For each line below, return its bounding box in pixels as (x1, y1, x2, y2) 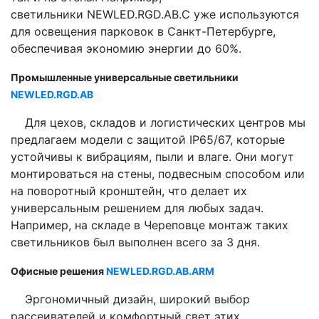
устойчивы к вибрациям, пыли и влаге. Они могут (11, 149, 294, 164)
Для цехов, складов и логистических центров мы (11, 115, 305, 130)
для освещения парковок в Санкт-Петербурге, (11, 23, 276, 38)
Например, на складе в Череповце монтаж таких (11, 217, 288, 232)
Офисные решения (11, 264, 106, 277)
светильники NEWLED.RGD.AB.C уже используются (11, 6, 299, 21)
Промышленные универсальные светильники (11, 70, 239, 83)
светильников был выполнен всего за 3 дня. (11, 234, 260, 249)
